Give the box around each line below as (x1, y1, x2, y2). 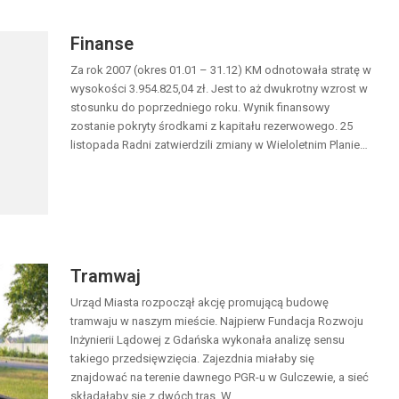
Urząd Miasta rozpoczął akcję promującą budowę (70, 296, 329, 310)
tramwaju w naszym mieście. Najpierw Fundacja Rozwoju (70, 314, 363, 329)
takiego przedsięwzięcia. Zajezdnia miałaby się (70, 352, 314, 366)
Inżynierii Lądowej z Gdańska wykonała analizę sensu (70, 333, 345, 347)
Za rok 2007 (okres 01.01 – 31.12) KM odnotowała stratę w (70, 63, 371, 77)
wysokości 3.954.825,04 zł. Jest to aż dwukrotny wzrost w (70, 82, 368, 96)
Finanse (70, 33, 134, 55)
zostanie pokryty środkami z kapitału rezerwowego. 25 (70, 119, 353, 134)
